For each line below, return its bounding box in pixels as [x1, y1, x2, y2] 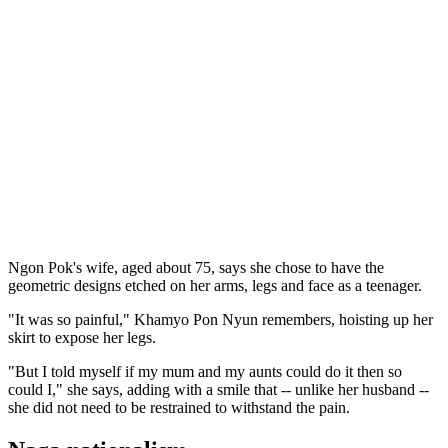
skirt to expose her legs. [8, 328, 156, 346]
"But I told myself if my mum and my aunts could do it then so [8, 362, 402, 380]
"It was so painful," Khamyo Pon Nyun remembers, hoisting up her [8, 310, 433, 328]
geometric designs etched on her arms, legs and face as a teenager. [8, 276, 422, 294]
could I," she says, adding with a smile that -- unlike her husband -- [8, 380, 429, 398]
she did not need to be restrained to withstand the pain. [8, 398, 350, 416]
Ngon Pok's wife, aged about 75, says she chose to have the [8, 258, 384, 276]
